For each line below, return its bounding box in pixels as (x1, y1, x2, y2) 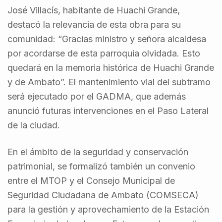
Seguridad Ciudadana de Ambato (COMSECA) (7, 190, 199, 201)
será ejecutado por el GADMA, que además (7, 91, 186, 102)
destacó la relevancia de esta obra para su (7, 19, 181, 30)
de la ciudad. (7, 120, 60, 131)
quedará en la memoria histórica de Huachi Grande (7, 62, 214, 73)
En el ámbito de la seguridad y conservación (7, 147, 188, 158)
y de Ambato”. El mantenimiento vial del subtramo (7, 77, 211, 88)
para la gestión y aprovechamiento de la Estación (7, 204, 209, 215)
